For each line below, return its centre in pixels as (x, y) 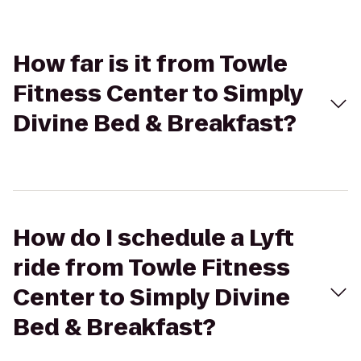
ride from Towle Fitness (151, 268)
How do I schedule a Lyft (154, 238)
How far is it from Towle (150, 64)
